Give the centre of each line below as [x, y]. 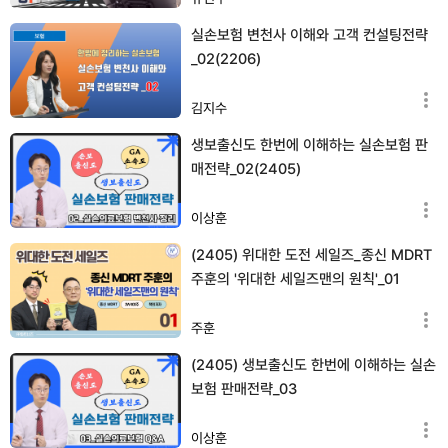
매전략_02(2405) [246, 168]
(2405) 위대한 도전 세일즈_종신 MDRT [311, 254]
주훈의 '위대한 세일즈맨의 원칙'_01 [295, 278]
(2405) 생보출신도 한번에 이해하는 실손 [313, 364]
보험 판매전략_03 [244, 388]
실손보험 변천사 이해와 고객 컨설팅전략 [309, 34]
